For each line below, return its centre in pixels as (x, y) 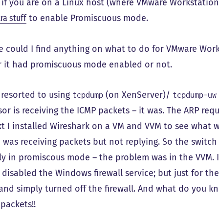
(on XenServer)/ (138, 95)
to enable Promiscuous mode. (88, 18)
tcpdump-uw (195, 95)
